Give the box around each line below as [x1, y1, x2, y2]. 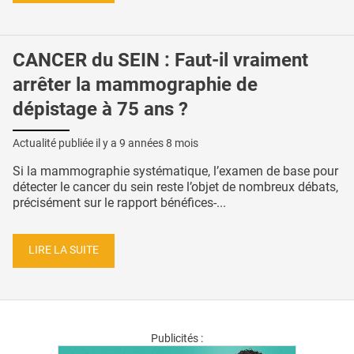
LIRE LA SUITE [28, 243, 99, 258]
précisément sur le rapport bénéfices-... [13, 194, 226, 210]
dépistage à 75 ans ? [13, 97, 188, 120]
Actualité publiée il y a [13, 136, 119, 149]
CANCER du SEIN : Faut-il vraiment [13, 48, 308, 71]
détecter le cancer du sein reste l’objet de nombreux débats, [13, 179, 338, 194]
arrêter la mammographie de [13, 73, 258, 96]
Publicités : [151, 332, 203, 345]
